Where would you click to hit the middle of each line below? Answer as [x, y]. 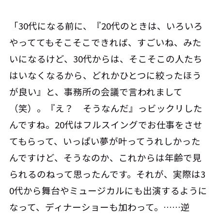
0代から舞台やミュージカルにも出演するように [108, 190]
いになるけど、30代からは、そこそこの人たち [106, 58]
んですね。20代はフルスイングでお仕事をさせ [106, 124]
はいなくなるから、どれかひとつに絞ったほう [106, 75]
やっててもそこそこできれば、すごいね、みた [106, 42]
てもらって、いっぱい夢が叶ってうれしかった [105, 141]
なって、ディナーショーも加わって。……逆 [100, 207]
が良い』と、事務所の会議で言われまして [96, 91]
